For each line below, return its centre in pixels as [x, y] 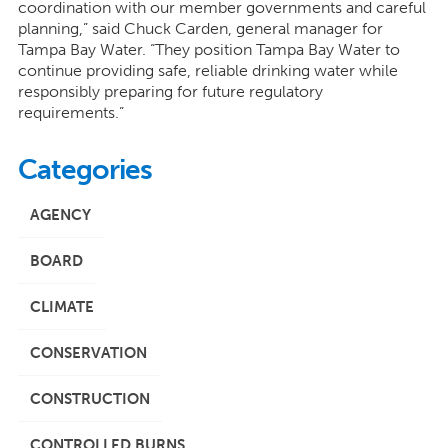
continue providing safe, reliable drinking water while [207, 71]
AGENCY [60, 215]
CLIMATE [61, 307]
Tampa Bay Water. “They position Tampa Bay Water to [208, 50]
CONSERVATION [88, 353]
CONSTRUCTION [89, 399]
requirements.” [70, 113]
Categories [84, 170]
